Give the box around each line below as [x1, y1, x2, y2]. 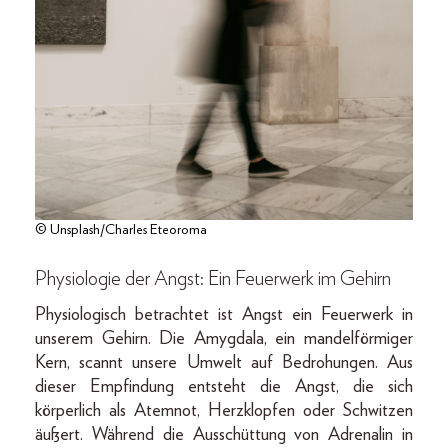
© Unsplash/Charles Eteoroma [35, 222, 207, 237]
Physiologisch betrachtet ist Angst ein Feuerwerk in [35, 305, 413, 324]
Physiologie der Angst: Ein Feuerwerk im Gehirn [35, 268, 391, 289]
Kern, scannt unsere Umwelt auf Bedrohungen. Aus [35, 353, 413, 372]
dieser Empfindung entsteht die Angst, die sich [35, 377, 413, 396]
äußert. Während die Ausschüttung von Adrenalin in [35, 425, 413, 444]
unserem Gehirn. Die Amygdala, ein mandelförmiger [35, 329, 413, 348]
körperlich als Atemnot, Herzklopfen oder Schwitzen [35, 401, 413, 420]
